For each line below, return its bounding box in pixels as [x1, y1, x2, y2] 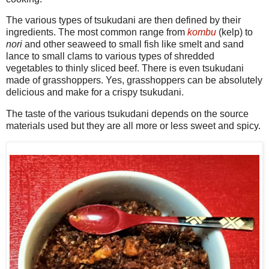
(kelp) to [216, 27, 253, 38]
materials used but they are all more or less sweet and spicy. [6, 121, 261, 131]
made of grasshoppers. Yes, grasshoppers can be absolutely [6, 75, 262, 86]
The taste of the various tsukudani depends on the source [6, 109, 249, 119]
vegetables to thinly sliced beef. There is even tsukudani [6, 63, 244, 74]
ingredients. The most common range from [6, 27, 187, 38]
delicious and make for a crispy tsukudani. [6, 87, 184, 98]
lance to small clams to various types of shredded [6, 51, 214, 62]
